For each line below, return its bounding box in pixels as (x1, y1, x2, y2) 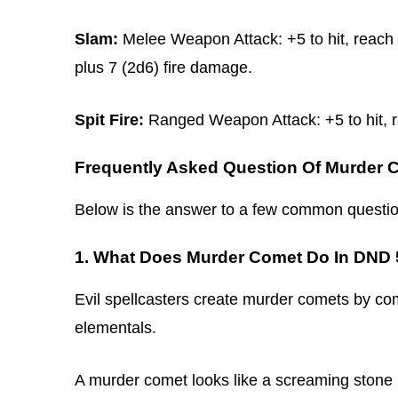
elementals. (75, 318, 156, 337)
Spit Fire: (75, 110, 144, 129)
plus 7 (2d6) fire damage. (75, 58, 252, 76)
